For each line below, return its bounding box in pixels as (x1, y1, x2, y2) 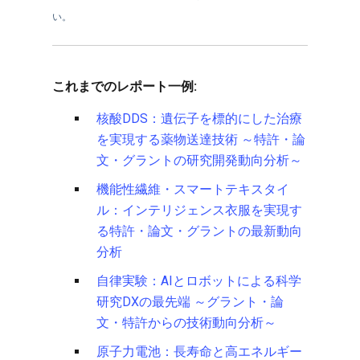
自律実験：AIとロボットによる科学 (96, 273, 301, 289)
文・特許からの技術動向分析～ (96, 315, 276, 331)
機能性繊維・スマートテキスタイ (96, 182, 289, 198)
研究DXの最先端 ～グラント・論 (96, 294, 284, 310)
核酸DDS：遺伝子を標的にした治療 (96, 111, 302, 127)
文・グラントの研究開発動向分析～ (96, 153, 302, 169)
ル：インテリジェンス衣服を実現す (96, 202, 302, 219)
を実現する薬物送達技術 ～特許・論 (96, 132, 305, 148)
